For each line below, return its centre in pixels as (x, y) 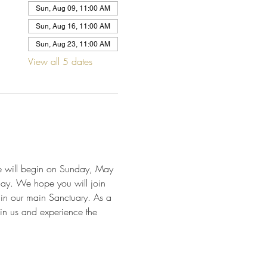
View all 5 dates (60, 61)
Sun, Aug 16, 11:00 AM (73, 26)
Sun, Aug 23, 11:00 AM (73, 44)
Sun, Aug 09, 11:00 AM (73, 8)
